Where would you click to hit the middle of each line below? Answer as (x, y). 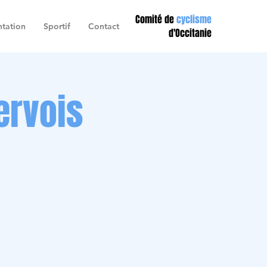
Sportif (57, 26)
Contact (103, 26)
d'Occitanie (190, 33)
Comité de (156, 19)
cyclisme (194, 19)
